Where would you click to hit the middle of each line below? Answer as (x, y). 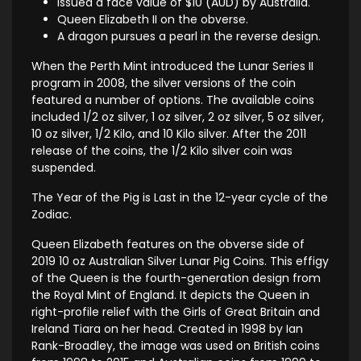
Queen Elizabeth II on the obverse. (153, 19)
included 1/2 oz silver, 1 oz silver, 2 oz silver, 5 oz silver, (178, 116)
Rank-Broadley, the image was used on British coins (176, 345)
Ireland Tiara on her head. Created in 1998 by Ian (167, 328)
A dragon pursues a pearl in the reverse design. (189, 36)
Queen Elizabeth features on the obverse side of (168, 244)
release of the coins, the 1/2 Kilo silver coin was (162, 150)
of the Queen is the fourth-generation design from (176, 278)
